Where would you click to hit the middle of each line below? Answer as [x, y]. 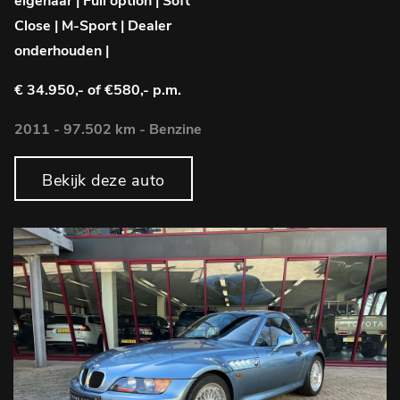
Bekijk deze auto [104, 180]
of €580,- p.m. [134, 90]
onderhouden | [62, 50]
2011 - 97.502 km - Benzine [108, 129]
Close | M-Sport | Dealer [93, 25]
